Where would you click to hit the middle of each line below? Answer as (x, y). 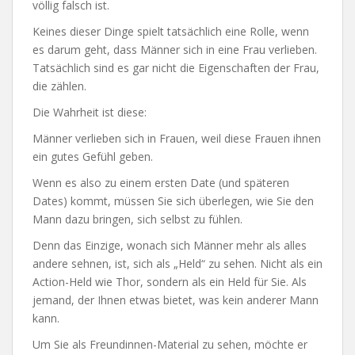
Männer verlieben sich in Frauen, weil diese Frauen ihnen (177, 138)
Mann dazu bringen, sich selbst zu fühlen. (137, 219)
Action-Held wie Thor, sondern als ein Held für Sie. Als (170, 281)
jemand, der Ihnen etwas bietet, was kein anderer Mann (176, 300)
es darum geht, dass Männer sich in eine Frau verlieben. (175, 49)
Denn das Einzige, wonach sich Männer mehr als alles (170, 245)
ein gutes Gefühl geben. (93, 156)
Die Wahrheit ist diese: (90, 112)
